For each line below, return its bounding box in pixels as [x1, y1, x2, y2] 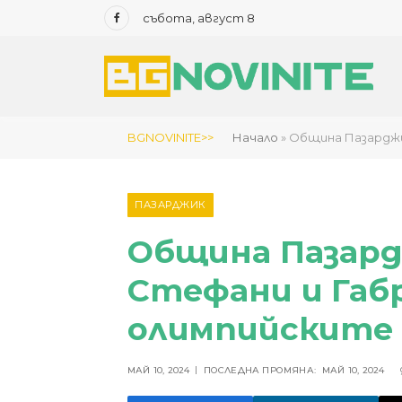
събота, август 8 [143, 10, 255, 25]
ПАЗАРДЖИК [135, 198, 206, 211]
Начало [232, 130, 278, 144]
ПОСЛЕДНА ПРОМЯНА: [203, 364, 317, 376]
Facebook [115, 17, 178, 34]
